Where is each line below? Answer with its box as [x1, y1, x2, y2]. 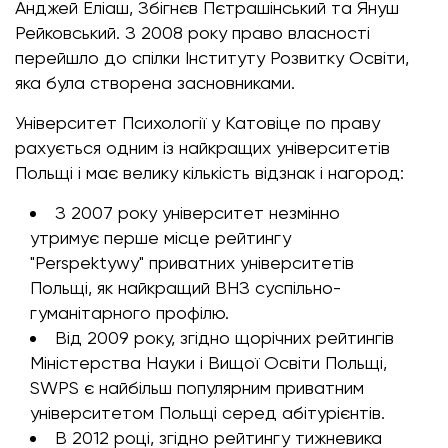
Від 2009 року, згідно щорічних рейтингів [55, 327, 394, 348]
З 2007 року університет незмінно [55, 202, 340, 223]
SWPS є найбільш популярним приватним [30, 377, 364, 398]
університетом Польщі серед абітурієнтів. [30, 402, 385, 423]
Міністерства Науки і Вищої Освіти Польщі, [30, 352, 387, 373]
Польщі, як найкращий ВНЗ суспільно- [30, 277, 341, 298]
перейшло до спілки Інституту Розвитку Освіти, [15, 47, 409, 68]
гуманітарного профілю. [30, 302, 229, 323]
